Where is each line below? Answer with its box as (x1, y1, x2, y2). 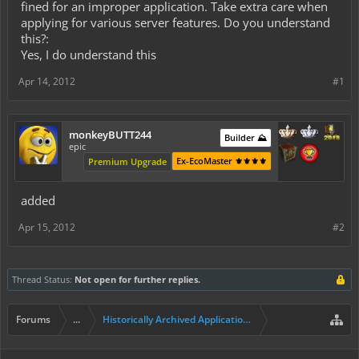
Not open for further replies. (75, 273, 200, 285)
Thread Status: (12, 273, 72, 285)
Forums (16, 313, 50, 326)
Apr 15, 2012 (18, 220, 75, 234)
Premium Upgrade (88, 155, 167, 167)
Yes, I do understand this (21, 46, 156, 63)
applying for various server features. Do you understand (21, 14, 330, 30)
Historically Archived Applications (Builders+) (103, 313, 306, 326)
